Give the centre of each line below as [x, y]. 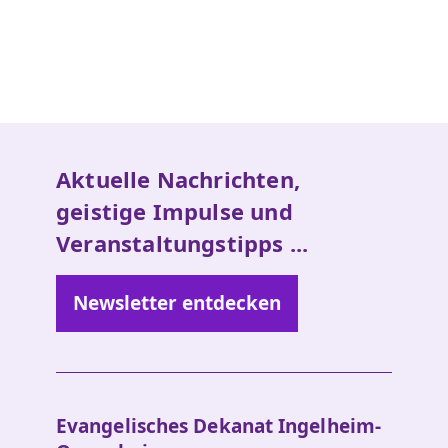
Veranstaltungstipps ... [182, 243]
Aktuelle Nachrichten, [178, 179]
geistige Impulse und [174, 211]
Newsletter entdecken [177, 303]
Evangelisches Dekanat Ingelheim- [219, 426]
